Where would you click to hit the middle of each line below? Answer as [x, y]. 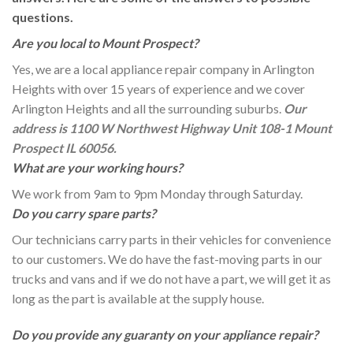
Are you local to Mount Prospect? [105, 43]
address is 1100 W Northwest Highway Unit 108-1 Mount [172, 128]
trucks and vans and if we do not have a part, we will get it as [171, 278]
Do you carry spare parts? [84, 213]
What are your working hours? [97, 167]
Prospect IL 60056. [64, 147]
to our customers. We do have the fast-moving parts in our [167, 258]
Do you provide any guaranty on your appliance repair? [165, 334]
